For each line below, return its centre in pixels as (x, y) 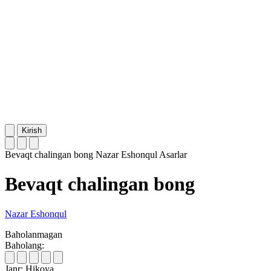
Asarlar (173, 154)
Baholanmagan (34, 234)
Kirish (32, 130)
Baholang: (24, 245)
